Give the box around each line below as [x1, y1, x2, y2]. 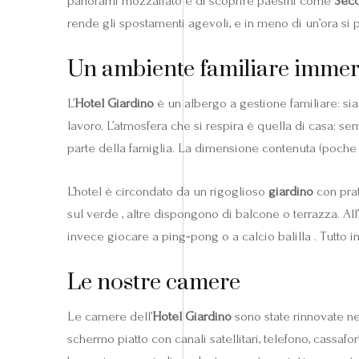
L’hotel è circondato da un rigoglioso [67, 183, 268, 199]
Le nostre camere [67, 268, 240, 296]
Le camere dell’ [67, 308, 152, 324]
